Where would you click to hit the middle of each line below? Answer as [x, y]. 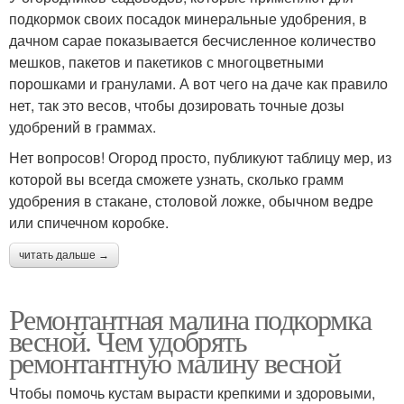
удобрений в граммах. [83, 126]
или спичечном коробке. [89, 222]
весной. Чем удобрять [128, 340]
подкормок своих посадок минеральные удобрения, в [188, 18]
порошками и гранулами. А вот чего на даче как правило [198, 83]
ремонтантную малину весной [175, 362]
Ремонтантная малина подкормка [190, 318]
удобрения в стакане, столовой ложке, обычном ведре [191, 200]
